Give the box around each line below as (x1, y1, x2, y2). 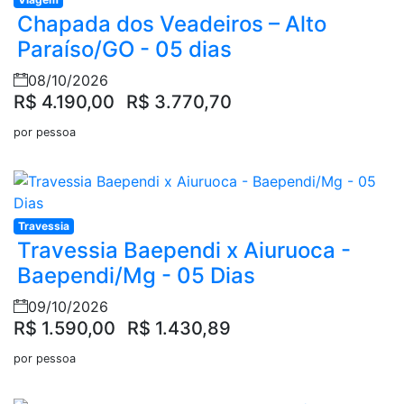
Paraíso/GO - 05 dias (17, 36, 232, 63)
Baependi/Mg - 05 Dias (17, 262, 255, 289)
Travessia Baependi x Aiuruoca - (17, 237, 351, 264)
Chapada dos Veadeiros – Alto (17, 11, 326, 38)
